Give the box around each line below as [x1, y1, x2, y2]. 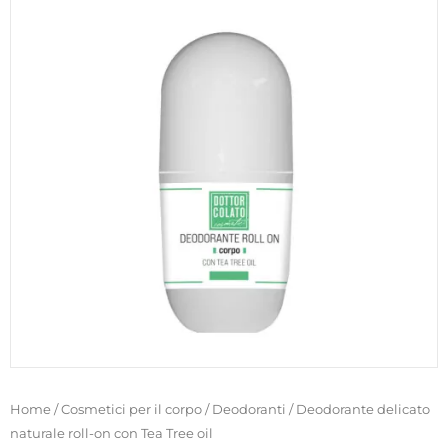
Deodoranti [212, 400, 286, 417]
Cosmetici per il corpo [61, 400, 202, 417]
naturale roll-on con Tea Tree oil [10, 424, 213, 441]
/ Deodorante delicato [286, 400, 430, 417]
